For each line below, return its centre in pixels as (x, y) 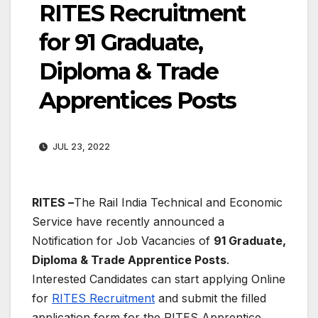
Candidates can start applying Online (186, 279)
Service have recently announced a (128, 221)
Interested (59, 279)
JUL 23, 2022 (80, 146)
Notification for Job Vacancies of (123, 240)
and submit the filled (210, 298)
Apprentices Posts (138, 100)
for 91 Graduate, (121, 42)
